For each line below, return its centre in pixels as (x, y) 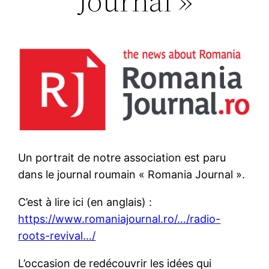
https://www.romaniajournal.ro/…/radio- (119, 219)
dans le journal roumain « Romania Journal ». (132, 174)
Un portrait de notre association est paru (122, 157)
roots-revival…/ (57, 235)
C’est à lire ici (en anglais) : (85, 202)
